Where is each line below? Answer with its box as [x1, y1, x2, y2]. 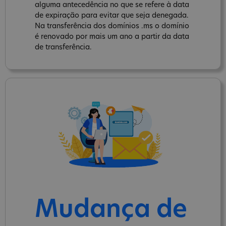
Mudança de [35, 198, 187, 223]
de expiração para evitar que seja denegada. [35, 12, 189, 20]
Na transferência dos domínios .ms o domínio [35, 22, 189, 30]
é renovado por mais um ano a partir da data [35, 33, 189, 41]
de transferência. [35, 43, 92, 51]
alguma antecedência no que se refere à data [35, 1, 189, 9]
